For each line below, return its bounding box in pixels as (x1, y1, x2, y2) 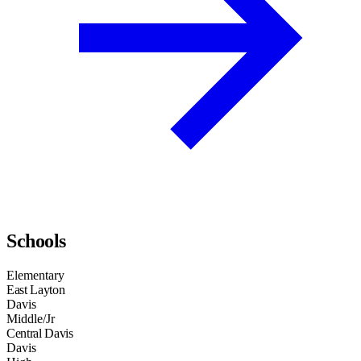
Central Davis (6, 326, 73, 341)
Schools (6, 230, 66, 252)
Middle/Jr (6, 312, 55, 326)
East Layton (6, 283, 65, 297)
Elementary (6, 268, 64, 283)
